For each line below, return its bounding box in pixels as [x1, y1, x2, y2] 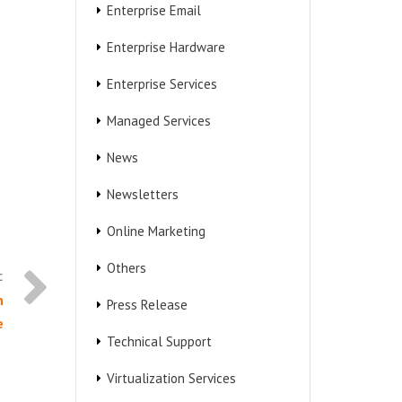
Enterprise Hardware [106, 39, 225, 56]
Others [106, 259, 146, 276]
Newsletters [106, 186, 179, 203]
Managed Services [106, 112, 211, 129]
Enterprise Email [106, 2, 201, 19]
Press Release [106, 296, 188, 313]
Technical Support [106, 333, 212, 350]
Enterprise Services [106, 75, 217, 92]
